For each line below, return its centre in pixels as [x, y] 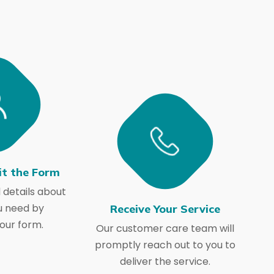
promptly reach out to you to [165, 245]
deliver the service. [165, 261]
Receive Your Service [165, 209]
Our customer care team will [165, 228]
